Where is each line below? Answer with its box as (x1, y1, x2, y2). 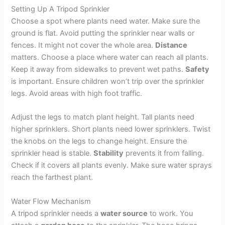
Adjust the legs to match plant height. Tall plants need (11, 113, 195, 122)
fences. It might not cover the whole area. (11, 41, 156, 50)
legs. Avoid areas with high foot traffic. (11, 89, 143, 98)
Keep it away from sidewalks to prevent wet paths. (11, 65, 186, 74)
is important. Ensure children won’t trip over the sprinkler (11, 77, 204, 86)
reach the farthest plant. (11, 173, 93, 182)
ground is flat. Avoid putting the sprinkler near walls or (11, 29, 195, 38)
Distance (155, 41, 188, 50)
